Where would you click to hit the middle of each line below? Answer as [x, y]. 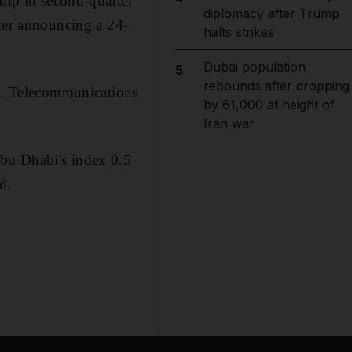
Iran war [229, 123]
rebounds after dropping [276, 86]
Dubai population [254, 67]
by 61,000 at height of [269, 104]
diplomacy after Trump [271, 13]
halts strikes [238, 32]
